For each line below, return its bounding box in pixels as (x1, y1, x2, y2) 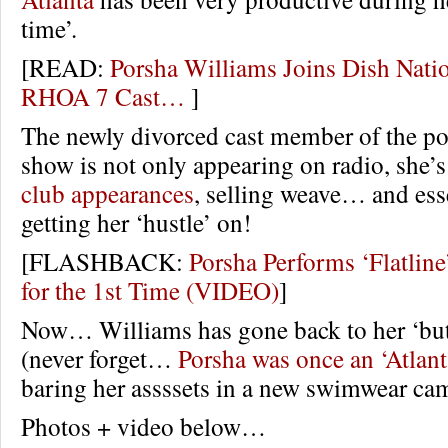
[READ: (21, 50, 110, 84)
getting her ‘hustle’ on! (21, 205, 251, 239)
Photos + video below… (21, 409, 266, 443)
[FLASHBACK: (21, 244, 189, 278)
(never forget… (21, 341, 178, 375)
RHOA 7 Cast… (21, 79, 185, 113)
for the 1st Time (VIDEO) (21, 273, 279, 307)
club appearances (21, 176, 194, 210)
